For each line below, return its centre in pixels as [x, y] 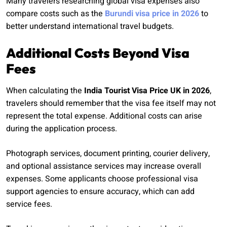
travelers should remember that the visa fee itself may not [111, 104]
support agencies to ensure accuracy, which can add [100, 192]
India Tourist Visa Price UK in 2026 [147, 91]
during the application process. [62, 129]
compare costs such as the [55, 14]
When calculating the [45, 91]
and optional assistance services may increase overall [104, 166]
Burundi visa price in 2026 [152, 14]
